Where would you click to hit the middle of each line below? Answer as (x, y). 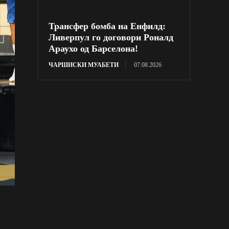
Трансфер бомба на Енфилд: (107, 26)
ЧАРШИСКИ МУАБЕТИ (84, 65)
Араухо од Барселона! (94, 48)
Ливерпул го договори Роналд (111, 37)
